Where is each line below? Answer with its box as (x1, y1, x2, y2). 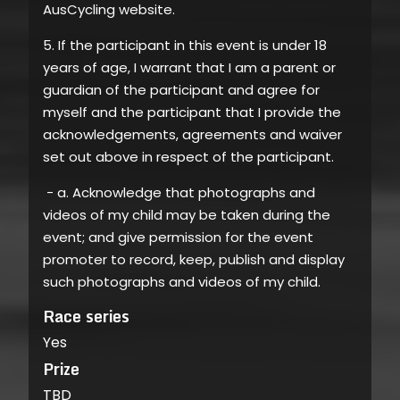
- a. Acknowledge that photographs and (43, 182, 315, 202)
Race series (43, 303, 129, 330)
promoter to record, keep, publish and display (43, 249, 345, 269)
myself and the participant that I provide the (43, 102, 341, 121)
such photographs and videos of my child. (43, 271, 321, 291)
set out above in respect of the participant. (43, 146, 334, 166)
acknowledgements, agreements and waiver (43, 124, 342, 144)
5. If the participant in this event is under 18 (43, 35, 327, 54)
